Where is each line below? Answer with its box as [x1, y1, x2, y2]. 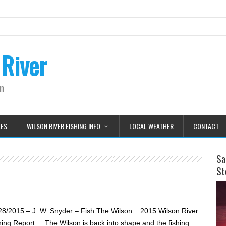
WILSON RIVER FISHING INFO [27, 121, 100, 131]
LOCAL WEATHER [129, 121, 174, 131]
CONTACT [193, 121, 219, 131]
